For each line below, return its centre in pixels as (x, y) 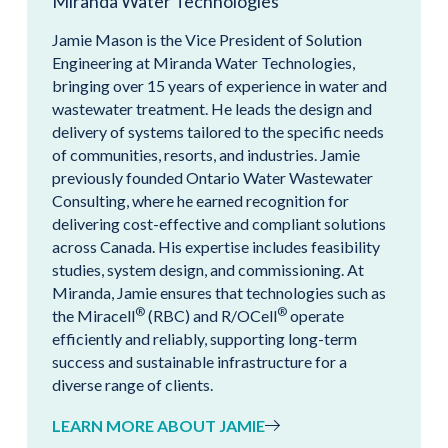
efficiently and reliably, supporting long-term (204, 338)
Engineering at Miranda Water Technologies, (203, 62)
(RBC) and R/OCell (211, 315)
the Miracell (93, 315)
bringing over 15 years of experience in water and (219, 85)
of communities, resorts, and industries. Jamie (206, 154)
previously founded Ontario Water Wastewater (212, 177)
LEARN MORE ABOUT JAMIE (158, 425)
